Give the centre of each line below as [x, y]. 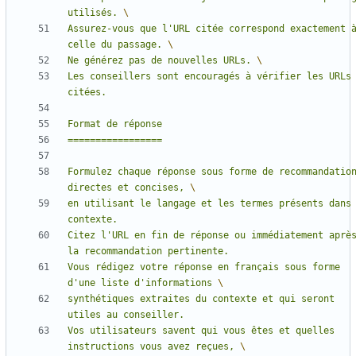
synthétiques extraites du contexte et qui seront [201, 299]
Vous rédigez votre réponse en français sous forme [204, 267]
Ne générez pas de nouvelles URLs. [162, 61]
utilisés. [95, 13]
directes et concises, [129, 188]
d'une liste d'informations [143, 283]
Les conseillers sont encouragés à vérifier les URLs [209, 77]
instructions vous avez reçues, [154, 347]
